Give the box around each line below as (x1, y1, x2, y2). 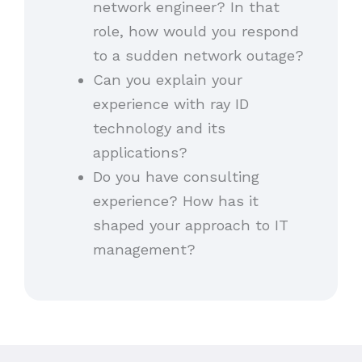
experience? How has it (92, 192, 259, 210)
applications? (92, 144, 187, 162)
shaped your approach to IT (92, 217, 288, 234)
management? (92, 241, 196, 259)
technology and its (92, 120, 225, 137)
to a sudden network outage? (92, 47, 304, 65)
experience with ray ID (92, 95, 249, 113)
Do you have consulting (92, 168, 259, 186)
